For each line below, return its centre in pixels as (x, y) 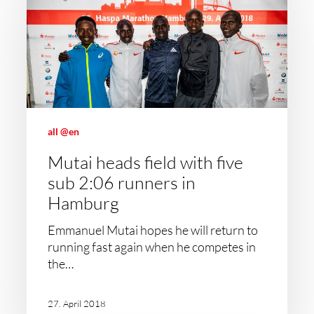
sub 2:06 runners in (122, 183)
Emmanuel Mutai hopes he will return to (153, 230)
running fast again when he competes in (152, 247)
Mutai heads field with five (146, 162)
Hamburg (84, 203)
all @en (64, 131)
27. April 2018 (77, 303)
